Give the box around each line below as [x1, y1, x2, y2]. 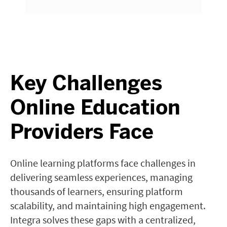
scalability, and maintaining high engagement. [10, 199, 206, 212]
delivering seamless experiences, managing [10, 171, 193, 183]
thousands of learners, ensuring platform [10, 185, 183, 198]
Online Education [10, 95, 180, 120]
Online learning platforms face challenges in [10, 157, 196, 169]
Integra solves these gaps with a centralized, [10, 213, 196, 226]
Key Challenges [10, 71, 162, 95]
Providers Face [10, 120, 154, 144]
